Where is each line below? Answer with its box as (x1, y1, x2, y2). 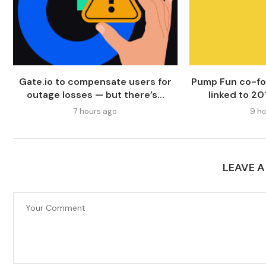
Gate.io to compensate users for (19, 75, 172, 88)
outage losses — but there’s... (26, 88, 164, 102)
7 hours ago (74, 106, 118, 117)
